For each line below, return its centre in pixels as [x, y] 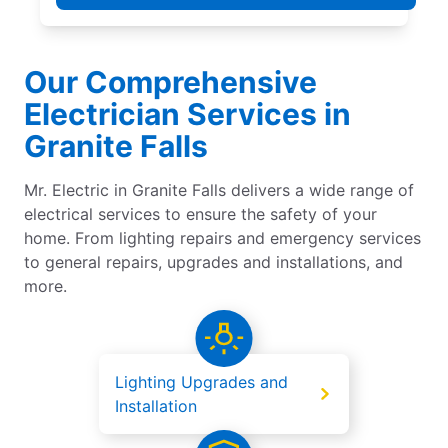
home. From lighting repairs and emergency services [222, 238]
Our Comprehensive [170, 82]
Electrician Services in [187, 114]
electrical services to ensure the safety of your [200, 214]
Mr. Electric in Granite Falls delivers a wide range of [219, 190]
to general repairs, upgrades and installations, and [213, 262]
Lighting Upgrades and [201, 382]
